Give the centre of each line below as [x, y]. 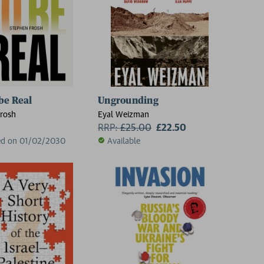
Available [124, 140]
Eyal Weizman [123, 114]
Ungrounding [128, 100]
